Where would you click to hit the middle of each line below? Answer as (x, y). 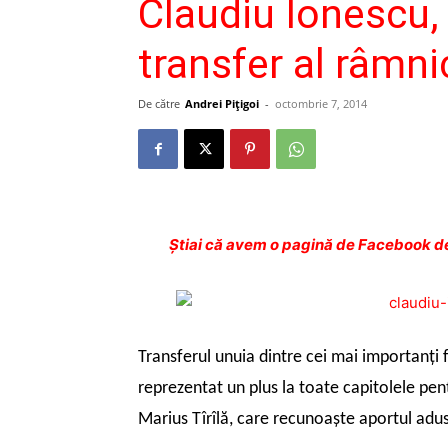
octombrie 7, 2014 (321, 103)
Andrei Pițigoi (222, 103)
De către (159, 103)
